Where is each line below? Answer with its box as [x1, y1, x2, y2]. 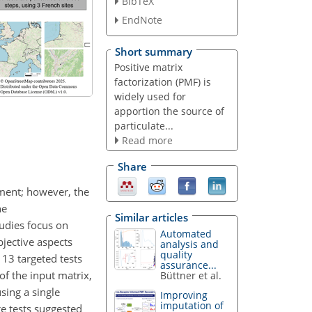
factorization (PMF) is [114, 75, 211, 88]
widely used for [114, 89, 186, 103]
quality [160, 247, 193, 261]
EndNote [121, 13, 162, 27]
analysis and [160, 237, 219, 251]
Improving [160, 288, 208, 302]
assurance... [160, 258, 217, 272]
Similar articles [115, 210, 188, 224]
